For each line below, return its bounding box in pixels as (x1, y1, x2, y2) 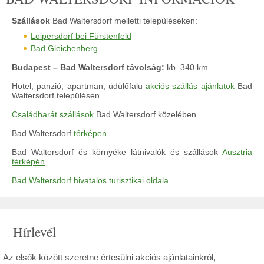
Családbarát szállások (12, 110, 94, 119)
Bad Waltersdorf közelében (94, 110, 196, 119)
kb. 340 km (164, 62, 208, 72)
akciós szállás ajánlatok (146, 81, 235, 91)
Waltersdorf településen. (12, 91, 102, 100)
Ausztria (222, 147, 252, 157)
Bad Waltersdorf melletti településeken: (50, 16, 197, 25)
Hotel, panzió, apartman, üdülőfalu (12, 81, 146, 91)
